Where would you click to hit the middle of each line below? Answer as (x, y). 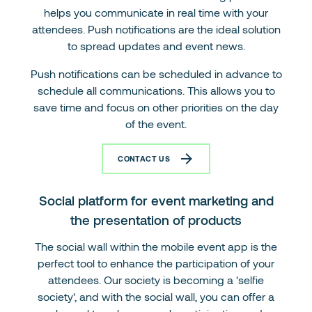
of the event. (156, 123)
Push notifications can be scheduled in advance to (156, 73)
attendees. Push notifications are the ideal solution (156, 29)
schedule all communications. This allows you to (156, 90)
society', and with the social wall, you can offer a (156, 296)
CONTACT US (144, 159)
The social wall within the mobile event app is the (156, 246)
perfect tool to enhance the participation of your (156, 263)
